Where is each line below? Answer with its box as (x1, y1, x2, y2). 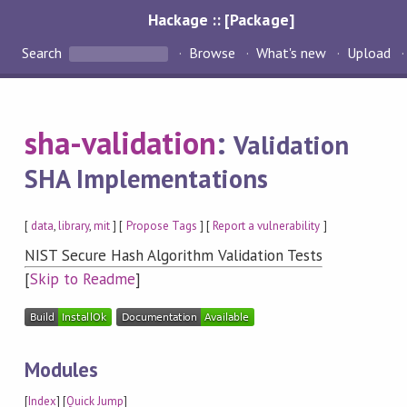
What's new (255, 44, 327, 63)
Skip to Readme (29, 269, 136, 290)
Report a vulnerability (212, 217, 321, 233)
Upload (347, 44, 392, 63)
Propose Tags (125, 217, 197, 233)
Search (22, 44, 65, 63)
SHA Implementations (24, 162, 269, 196)
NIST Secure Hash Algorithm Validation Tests (24, 245, 323, 266)
